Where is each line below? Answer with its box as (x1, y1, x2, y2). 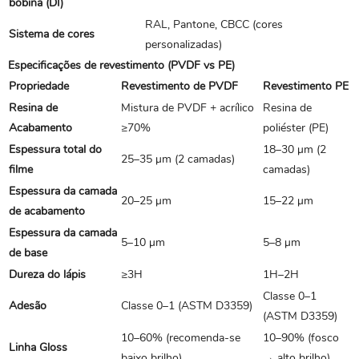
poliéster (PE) (263, 120, 329, 135)
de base (9, 245, 47, 260)
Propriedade (9, 79, 69, 94)
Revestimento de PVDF (121, 79, 238, 94)
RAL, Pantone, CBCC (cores (145, 17, 283, 32)
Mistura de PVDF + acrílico (121, 100, 254, 115)
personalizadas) (145, 37, 222, 52)
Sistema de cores (9, 26, 95, 42)
